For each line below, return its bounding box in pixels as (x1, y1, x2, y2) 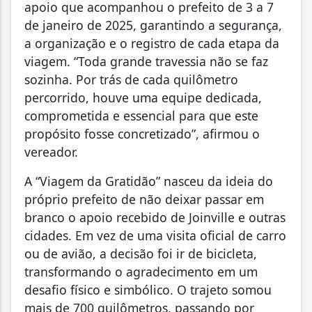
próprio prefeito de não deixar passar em (24, 190, 264, 208)
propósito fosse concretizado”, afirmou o (24, 125, 260, 142)
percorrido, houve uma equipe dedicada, (24, 88, 262, 106)
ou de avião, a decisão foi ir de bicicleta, (24, 244, 257, 262)
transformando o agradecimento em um (24, 263, 258, 280)
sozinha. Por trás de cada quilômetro (24, 70, 238, 88)
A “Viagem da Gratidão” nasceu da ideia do (24, 172, 273, 189)
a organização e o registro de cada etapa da (24, 34, 279, 52)
